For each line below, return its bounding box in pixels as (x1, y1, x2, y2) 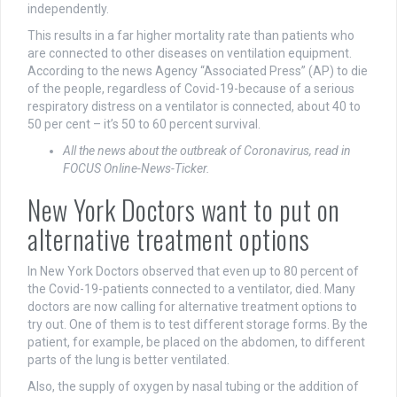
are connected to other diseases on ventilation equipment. (27, 46, 352, 61)
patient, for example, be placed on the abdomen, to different (27, 335, 365, 350)
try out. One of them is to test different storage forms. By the (27, 317, 368, 332)
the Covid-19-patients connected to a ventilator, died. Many (27, 282, 355, 297)
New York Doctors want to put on (27, 190, 340, 230)
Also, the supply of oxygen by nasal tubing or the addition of (27, 379, 359, 394)
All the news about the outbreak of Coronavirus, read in (63, 144, 351, 159)
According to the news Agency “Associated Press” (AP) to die (27, 64, 368, 79)
